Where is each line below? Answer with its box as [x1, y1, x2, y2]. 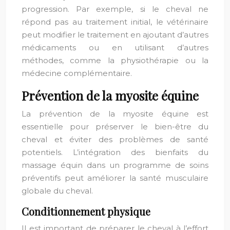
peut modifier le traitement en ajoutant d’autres [22, 30, 208, 40]
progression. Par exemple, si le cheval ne [22, 4, 208, 14]
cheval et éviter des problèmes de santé [22, 135, 208, 144]
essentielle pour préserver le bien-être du [22, 122, 208, 131]
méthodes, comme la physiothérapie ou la [22, 55, 208, 65]
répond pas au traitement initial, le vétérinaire [22, 17, 208, 27]
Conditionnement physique [22, 204, 150, 218]
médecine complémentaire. [22, 68, 132, 78]
